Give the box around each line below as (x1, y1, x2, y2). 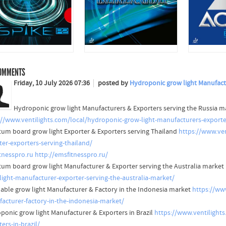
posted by (97, 79, 130, 88)
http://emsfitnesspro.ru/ (34, 151, 108, 159)
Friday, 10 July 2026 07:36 (13, 79, 91, 88)
